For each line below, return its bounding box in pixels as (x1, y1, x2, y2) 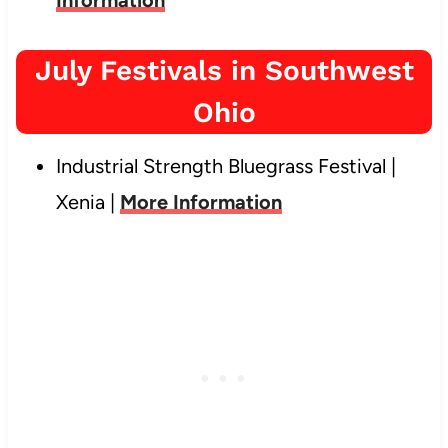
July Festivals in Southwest (34, 53, 414, 87)
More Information (119, 189, 282, 214)
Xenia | (55, 189, 120, 214)
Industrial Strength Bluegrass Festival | (55, 153, 396, 178)
